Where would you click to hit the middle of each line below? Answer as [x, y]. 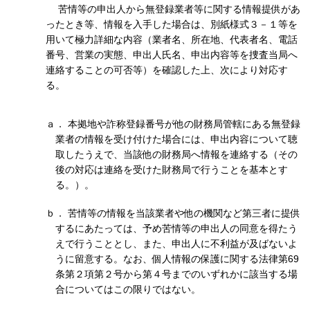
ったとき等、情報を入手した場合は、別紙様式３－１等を [172, 24]
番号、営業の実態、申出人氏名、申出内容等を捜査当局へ [172, 54]
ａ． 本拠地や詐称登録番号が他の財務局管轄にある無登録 [173, 124]
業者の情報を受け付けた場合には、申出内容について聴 [176, 139]
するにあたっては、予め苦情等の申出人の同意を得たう [176, 228]
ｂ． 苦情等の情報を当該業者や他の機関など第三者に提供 [173, 213]
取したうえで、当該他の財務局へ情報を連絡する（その [176, 154]
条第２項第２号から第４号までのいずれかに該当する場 [176, 274]
